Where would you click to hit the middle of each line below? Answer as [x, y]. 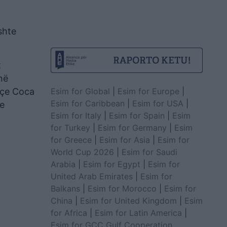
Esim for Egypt [111, 164]
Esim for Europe [148, 91]
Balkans [65, 188]
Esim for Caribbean [87, 103]
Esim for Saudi [149, 152]
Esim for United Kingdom [128, 200]
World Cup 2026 [82, 152]
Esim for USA [158, 103]
